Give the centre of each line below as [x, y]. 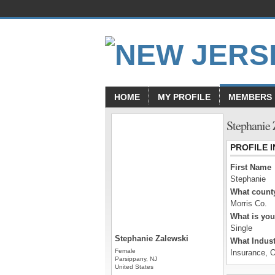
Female [125, 251]
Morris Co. [249, 203]
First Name [251, 167]
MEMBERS [250, 97]
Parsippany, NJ [136, 259]
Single [241, 228]
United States [134, 267]
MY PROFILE [184, 97]
